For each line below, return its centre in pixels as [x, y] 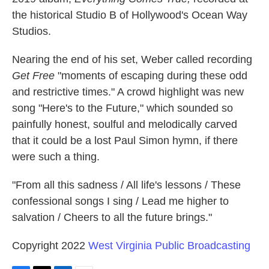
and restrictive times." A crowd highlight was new [128, 92]
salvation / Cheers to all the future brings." [112, 217]
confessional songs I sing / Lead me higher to [120, 201]
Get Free [33, 76]
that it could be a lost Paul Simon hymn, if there [125, 141]
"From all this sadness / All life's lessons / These [126, 185]
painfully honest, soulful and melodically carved [125, 124]
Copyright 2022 [50, 246]
